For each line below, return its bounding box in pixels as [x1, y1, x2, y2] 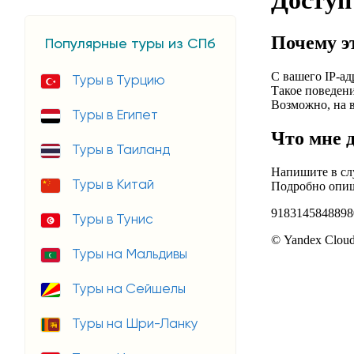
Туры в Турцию [72, 73, 165, 88]
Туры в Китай [72, 178, 154, 192]
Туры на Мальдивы [72, 247, 187, 262]
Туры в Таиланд [72, 143, 170, 157]
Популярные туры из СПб [45, 36, 216, 51]
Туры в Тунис [72, 213, 153, 227]
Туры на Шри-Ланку [72, 317, 198, 331]
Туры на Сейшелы [72, 282, 186, 296]
